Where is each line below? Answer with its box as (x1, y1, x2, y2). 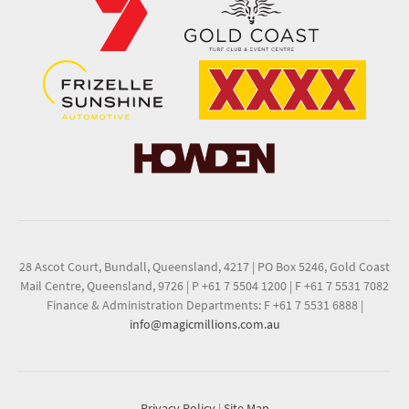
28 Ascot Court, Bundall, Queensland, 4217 (19, 257, 252, 275)
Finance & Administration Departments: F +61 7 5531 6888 (46, 296, 361, 313)
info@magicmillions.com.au (129, 315, 280, 332)
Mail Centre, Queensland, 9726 (20, 277, 186, 294)
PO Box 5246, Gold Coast (255, 257, 390, 275)
